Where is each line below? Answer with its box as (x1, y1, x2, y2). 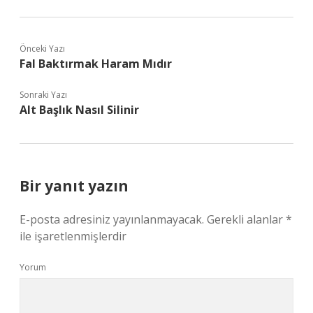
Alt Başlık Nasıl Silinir (20, 102, 139, 117)
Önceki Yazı (20, 43, 65, 54)
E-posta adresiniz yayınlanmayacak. (20, 212, 204, 227)
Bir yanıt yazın (20, 176, 129, 196)
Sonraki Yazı (20, 89, 67, 101)
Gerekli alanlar (207, 212, 286, 227)
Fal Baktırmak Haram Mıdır (20, 56, 172, 71)
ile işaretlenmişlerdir (20, 228, 126, 244)
